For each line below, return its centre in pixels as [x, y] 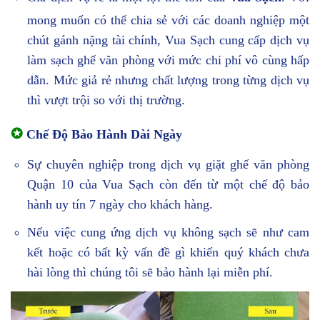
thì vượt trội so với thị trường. [106, 100]
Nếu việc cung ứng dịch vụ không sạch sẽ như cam [168, 232]
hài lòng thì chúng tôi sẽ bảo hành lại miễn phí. [150, 272]
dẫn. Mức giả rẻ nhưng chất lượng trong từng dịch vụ [168, 80]
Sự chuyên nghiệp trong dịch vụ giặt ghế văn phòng [168, 165]
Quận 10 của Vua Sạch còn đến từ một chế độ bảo [168, 185]
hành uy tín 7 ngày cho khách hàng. [120, 205]
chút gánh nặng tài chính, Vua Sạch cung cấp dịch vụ [168, 40]
